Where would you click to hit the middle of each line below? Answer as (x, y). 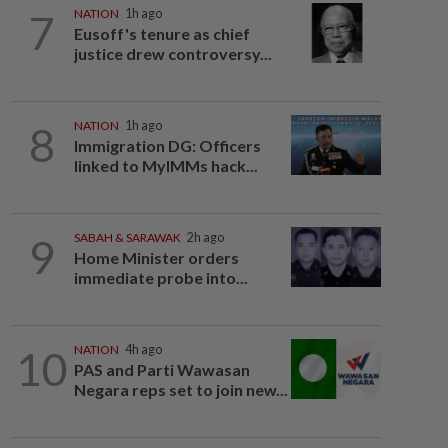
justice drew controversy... (172, 53)
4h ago (143, 349)
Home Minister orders (156, 257)
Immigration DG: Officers (167, 145)
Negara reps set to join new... (180, 389)
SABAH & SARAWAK (127, 237)
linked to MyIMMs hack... (165, 165)
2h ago (205, 237)
